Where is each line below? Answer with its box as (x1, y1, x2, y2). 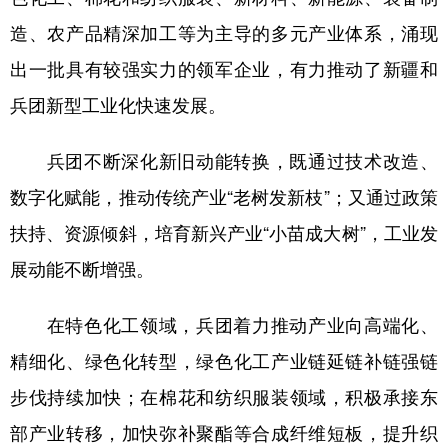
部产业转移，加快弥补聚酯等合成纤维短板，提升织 (10, 419, 438, 445)
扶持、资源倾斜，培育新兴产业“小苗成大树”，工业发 (10, 219, 438, 245)
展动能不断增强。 (10, 255, 154, 281)
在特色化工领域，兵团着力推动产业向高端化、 (10, 311, 438, 337)
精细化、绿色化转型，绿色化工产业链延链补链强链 (10, 347, 438, 373)
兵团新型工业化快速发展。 (10, 91, 226, 117)
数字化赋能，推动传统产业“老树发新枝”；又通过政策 (10, 183, 438, 209)
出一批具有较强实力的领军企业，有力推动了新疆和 (10, 55, 438, 81)
